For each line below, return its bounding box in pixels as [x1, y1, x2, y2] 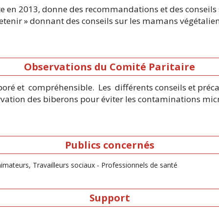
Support [89, 191, 130, 204]
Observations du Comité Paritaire [24, 60, 195, 73]
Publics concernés [65, 138, 154, 152]
